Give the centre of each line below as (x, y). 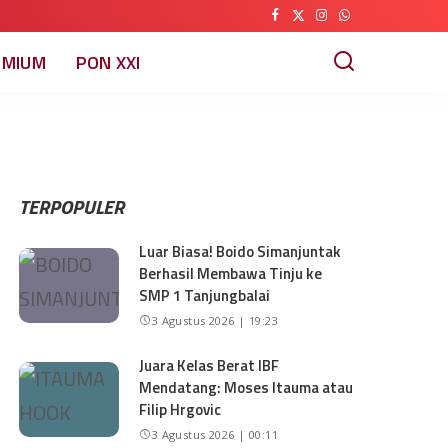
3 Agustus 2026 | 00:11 (215, 434)
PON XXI (108, 62)
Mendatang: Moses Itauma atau (246, 387)
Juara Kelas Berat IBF (209, 365)
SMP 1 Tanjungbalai (205, 295)
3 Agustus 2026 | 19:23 (215, 320)
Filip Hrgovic (180, 409)
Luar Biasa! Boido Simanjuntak (240, 251)
